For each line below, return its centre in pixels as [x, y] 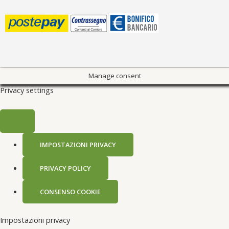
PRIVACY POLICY [65, 168]
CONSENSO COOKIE [70, 191]
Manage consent [114, 76]
